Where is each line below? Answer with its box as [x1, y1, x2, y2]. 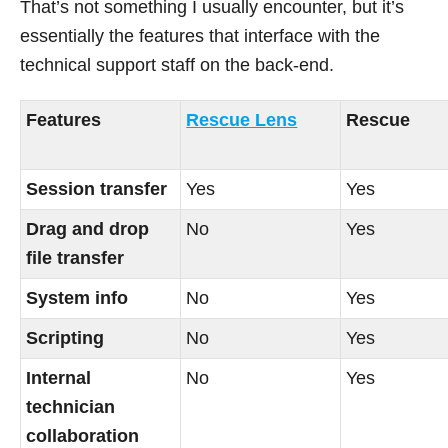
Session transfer [26, 179, 168, 200]
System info [26, 288, 129, 309]
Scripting [26, 328, 105, 349]
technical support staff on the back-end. [20, 55, 334, 76]
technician [26, 397, 116, 418]
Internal [26, 368, 92, 389]
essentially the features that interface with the [20, 26, 380, 47]
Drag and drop [26, 219, 150, 240]
